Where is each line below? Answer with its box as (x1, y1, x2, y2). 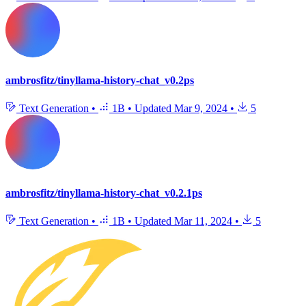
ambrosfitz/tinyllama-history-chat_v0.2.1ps (5, 186, 202, 199)
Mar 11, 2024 (174, 214, 232, 227)
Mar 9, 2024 (174, 102, 227, 115)
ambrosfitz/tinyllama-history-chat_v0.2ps (5, 74, 194, 86)
